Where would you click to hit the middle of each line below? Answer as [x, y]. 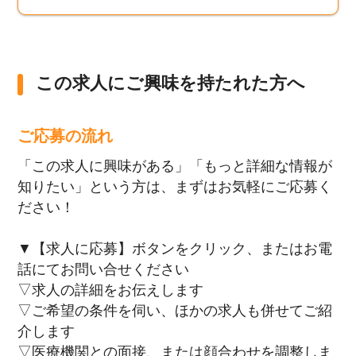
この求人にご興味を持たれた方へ [170, 83]
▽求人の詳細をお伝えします [111, 290]
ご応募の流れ [66, 136]
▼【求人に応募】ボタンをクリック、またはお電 [175, 249]
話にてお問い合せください [104, 270]
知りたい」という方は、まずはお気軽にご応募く [175, 187]
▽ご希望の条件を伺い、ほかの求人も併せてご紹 [175, 311]
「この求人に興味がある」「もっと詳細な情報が [175, 166]
